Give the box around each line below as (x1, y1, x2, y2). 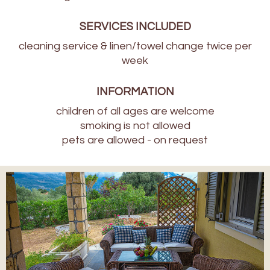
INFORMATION (96, 86, 174, 98)
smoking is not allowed (80, 120, 190, 132)
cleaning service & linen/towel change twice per (18, 40, 252, 52)
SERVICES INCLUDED (79, 21, 191, 33)
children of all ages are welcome (55, 105, 215, 118)
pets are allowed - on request (62, 134, 208, 146)
